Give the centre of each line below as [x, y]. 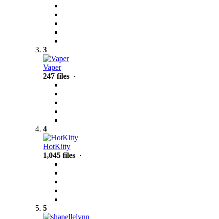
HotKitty [57, 147]
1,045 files [59, 155]
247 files [56, 76]
